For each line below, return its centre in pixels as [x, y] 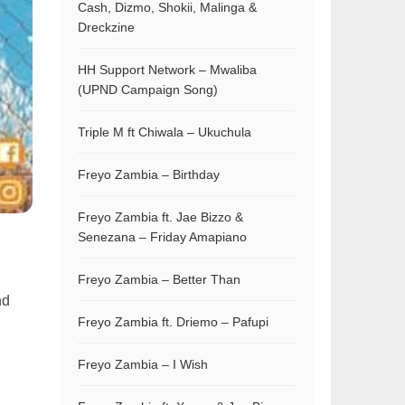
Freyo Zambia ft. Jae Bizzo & [160, 217]
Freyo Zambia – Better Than [159, 279]
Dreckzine [106, 27]
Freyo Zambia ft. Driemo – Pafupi [173, 322]
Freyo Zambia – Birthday [149, 174]
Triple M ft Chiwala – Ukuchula [165, 132]
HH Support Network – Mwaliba [167, 70]
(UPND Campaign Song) [148, 89]
